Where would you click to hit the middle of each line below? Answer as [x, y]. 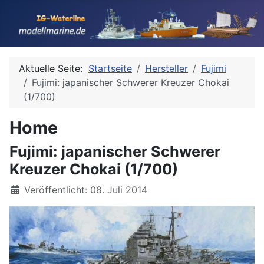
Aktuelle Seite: [54, 68]
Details [25, 189]
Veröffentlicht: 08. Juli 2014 [86, 190]
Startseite [110, 68]
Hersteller [166, 68]
